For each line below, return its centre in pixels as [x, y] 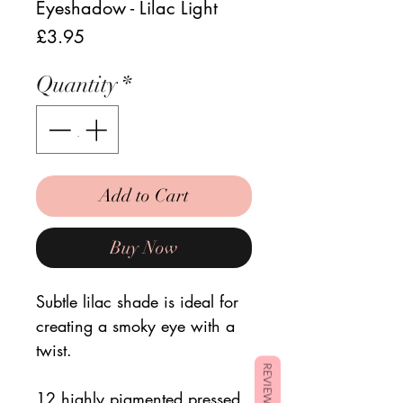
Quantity [77, 84]
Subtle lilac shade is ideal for [137, 301]
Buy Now [144, 247]
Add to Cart [144, 195]
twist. [54, 349]
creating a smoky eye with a [135, 325]
